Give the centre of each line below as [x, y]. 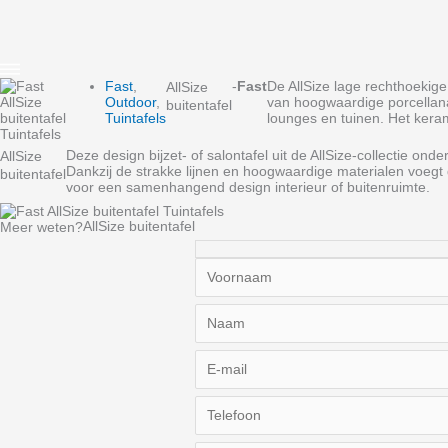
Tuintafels [136, 118]
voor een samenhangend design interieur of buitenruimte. [248, 187]
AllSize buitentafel [139, 226]
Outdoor [131, 102]
